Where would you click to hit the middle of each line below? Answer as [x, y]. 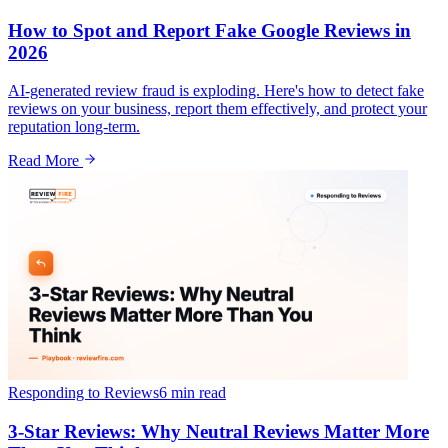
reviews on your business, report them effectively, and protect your [217, 109]
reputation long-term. [74, 127]
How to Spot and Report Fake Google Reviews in [209, 30]
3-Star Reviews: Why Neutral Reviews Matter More [218, 432]
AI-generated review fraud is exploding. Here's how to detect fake [216, 91]
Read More [45, 161]
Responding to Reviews [83, 393]
